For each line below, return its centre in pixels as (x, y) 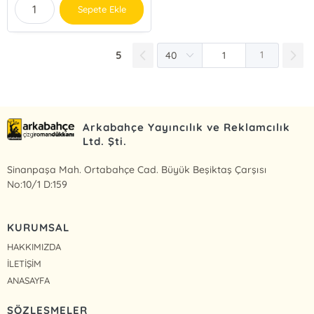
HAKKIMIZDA (34, 247)
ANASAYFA (29, 280)
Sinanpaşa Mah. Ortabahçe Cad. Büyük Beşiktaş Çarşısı (137, 170)
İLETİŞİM (25, 264)
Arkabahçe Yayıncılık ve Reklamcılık (187, 127)
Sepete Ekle (102, 9)
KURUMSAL (38, 227)
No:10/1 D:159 (37, 184)
